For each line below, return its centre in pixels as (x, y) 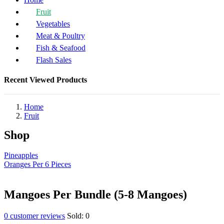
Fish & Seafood (61, 48)
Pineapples (21, 155)
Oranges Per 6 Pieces (37, 164)
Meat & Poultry (60, 36)
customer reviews (36, 215)
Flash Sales (54, 60)
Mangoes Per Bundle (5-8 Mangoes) (95, 194)
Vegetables (53, 24)
